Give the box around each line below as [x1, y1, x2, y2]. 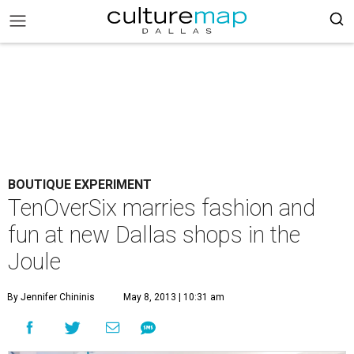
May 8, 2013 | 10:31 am [123, 292, 224, 303]
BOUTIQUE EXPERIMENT [8, 177, 152, 192]
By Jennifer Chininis [7, 292, 95, 303]
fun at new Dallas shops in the [8, 221, 300, 248]
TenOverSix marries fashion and [8, 194, 315, 221]
